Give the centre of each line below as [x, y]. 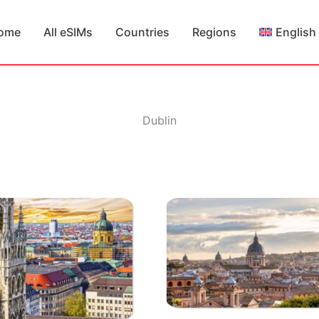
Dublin [159, 120]
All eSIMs [68, 32]
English [296, 32]
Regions [215, 32]
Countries [143, 32]
